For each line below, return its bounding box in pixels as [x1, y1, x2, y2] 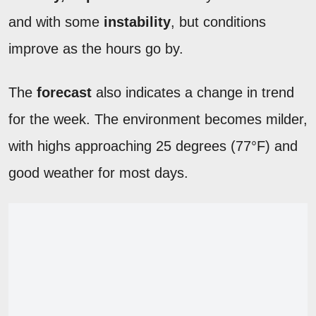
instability [104, 13, 171, 30]
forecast [37, 84, 92, 100]
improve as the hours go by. [8, 40, 183, 56]
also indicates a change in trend [92, 84, 294, 100]
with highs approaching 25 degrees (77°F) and [8, 138, 298, 154]
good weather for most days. [8, 164, 188, 181]
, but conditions [171, 13, 266, 30]
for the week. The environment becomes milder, [8, 111, 308, 127]
